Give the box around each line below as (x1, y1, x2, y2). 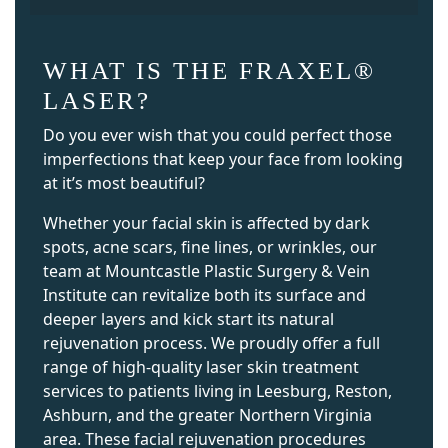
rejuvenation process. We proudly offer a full (43, 331, 380, 354)
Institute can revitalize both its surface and (43, 283, 366, 306)
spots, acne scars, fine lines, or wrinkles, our (43, 235, 377, 258)
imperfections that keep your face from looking (43, 147, 403, 170)
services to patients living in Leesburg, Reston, (43, 379, 392, 402)
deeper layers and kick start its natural (43, 307, 334, 330)
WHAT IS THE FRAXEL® (43, 56, 376, 84)
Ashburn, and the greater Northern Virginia (43, 403, 372, 426)
